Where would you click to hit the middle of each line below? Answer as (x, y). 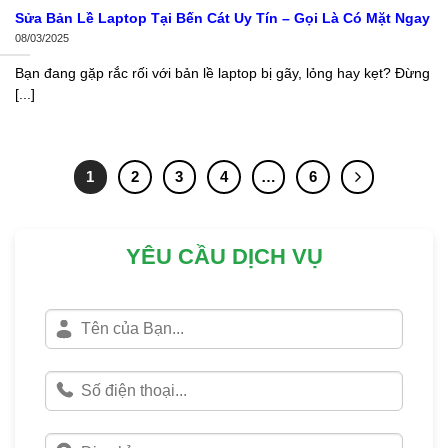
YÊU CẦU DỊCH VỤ (224, 256)
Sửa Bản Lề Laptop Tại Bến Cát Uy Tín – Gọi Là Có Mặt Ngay (222, 19)
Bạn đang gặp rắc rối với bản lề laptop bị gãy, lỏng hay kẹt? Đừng (222, 73)
